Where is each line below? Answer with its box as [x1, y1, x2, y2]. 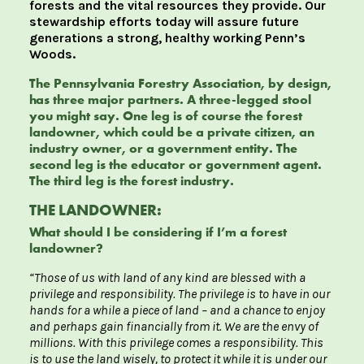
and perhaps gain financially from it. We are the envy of [29, 318, 318, 335]
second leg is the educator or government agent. [29, 156, 322, 174]
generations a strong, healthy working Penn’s [29, 30, 305, 46]
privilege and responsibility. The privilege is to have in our [29, 286, 330, 302]
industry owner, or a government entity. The [29, 140, 297, 158]
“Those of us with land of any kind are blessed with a [29, 270, 305, 286]
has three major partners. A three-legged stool [29, 91, 311, 109]
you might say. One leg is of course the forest [29, 107, 302, 125]
